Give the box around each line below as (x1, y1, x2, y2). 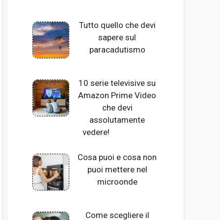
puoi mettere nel (87, 164, 147, 174)
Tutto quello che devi (79, 20, 156, 30)
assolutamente (89, 115, 145, 125)
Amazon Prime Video (78, 90, 157, 101)
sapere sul (98, 32, 137, 42)
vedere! (82, 127, 110, 137)
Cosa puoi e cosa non (78, 152, 157, 162)
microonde (97, 176, 137, 187)
